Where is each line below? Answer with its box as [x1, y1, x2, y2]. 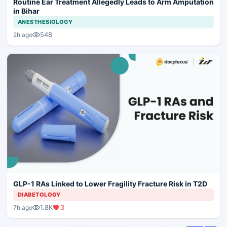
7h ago [13, 203, 32, 211]
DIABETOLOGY [18, 191, 61, 199]
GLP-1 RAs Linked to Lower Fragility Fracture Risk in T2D [13, 179, 207, 188]
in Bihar [13, 7, 40, 16]
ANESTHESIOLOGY [18, 18, 73, 26]
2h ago [13, 30, 32, 39]
